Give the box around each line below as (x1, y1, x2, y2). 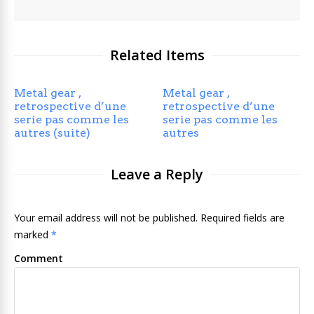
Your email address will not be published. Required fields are (14, 210, 285, 224)
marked (14, 227, 51, 241)
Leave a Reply (111, 164, 203, 184)
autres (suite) (14, 125, 90, 139)
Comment (14, 251, 63, 265)
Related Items (109, 45, 205, 64)
